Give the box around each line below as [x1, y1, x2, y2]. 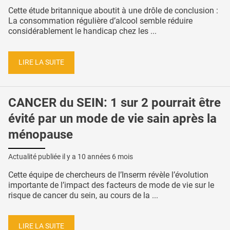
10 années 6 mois [78, 152, 133, 161]
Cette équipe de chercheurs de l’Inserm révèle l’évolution [8, 169, 208, 180]
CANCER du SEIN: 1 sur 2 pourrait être [8, 95, 221, 110]
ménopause [8, 127, 73, 142]
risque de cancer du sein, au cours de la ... [8, 190, 158, 200]
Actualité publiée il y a [8, 152, 78, 161]
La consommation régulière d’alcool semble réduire [8, 16, 193, 26]
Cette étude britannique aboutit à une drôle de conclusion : [8, 6, 218, 16]
